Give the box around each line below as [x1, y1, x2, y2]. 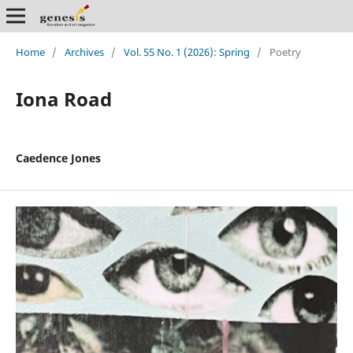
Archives [64, 44, 104, 59]
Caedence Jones [15, 150, 101, 165]
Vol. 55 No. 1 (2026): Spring [123, 44, 250, 59]
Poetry [269, 44, 301, 59]
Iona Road [15, 85, 112, 112]
